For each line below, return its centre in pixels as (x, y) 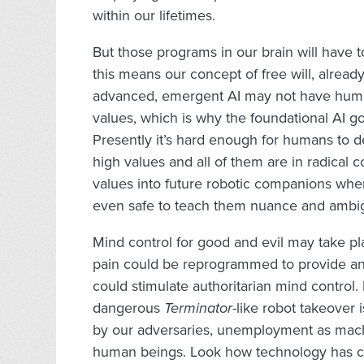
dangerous (128, 308)
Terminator (198, 308)
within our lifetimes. (154, 16)
